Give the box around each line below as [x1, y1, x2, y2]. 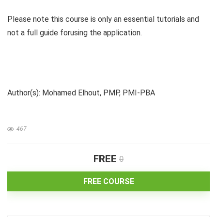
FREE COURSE [83, 177, 134, 186]
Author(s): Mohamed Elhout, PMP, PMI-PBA [7, 88, 155, 98]
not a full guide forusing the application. [7, 28, 142, 38]
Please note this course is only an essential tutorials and [7, 15, 199, 24]
